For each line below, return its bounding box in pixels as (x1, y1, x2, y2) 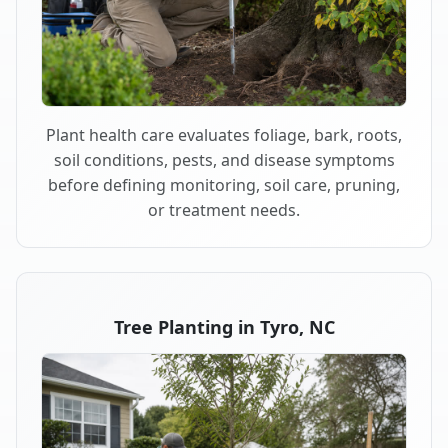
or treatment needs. (148, 198, 300, 221)
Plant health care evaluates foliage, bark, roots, (46, 123, 402, 146)
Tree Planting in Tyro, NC (113, 314, 335, 339)
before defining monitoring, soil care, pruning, (48, 173, 400, 196)
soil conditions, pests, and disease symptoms (53, 148, 395, 171)
